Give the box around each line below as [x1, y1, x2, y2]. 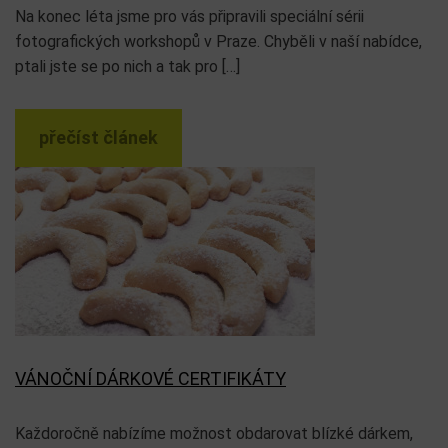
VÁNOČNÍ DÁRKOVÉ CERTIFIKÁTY [15, 368, 286, 389]
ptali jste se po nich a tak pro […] [15, 57, 240, 76]
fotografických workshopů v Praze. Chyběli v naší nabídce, [15, 32, 422, 51]
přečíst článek [39, 127, 158, 148]
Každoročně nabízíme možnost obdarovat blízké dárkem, [15, 424, 413, 443]
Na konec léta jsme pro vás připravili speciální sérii [15, 7, 364, 26]
